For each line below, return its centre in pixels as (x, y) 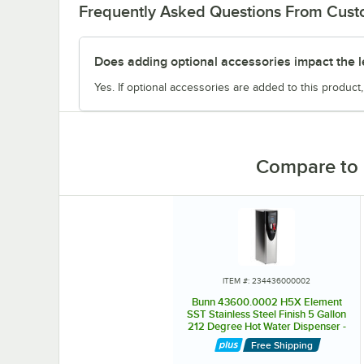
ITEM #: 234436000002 (266, 280)
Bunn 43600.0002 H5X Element (266, 301)
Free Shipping (282, 345)
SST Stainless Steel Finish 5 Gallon (266, 314)
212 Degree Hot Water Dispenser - (266, 326)
